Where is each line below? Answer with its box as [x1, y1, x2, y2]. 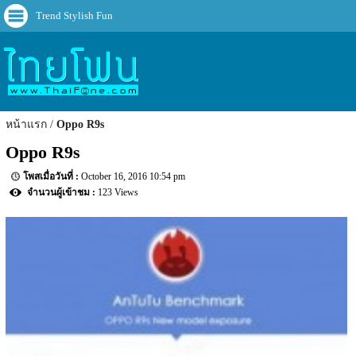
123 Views [98, 187, 139, 199]
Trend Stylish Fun [36, 10, 113, 21]
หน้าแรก [6, 118, 48, 131]
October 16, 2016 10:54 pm [81, 171, 186, 183]
